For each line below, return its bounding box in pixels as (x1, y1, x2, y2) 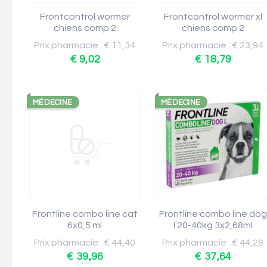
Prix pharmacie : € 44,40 (34, 238, 136, 247)
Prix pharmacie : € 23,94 (162, 41, 264, 50)
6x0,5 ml (67, 221, 103, 230)
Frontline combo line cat (32, 209, 138, 219)
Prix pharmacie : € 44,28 (162, 238, 264, 247)
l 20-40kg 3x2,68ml (173, 221, 253, 230)
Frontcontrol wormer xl (164, 12, 262, 21)
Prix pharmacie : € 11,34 (34, 41, 136, 50)
